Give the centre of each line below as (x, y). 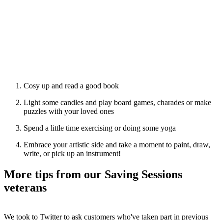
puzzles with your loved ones (69, 111)
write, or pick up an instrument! (72, 153)
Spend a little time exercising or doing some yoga (100, 128)
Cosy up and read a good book (71, 85)
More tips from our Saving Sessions (93, 174)
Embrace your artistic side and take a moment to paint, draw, (117, 144)
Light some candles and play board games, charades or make (117, 102)
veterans (25, 187)
